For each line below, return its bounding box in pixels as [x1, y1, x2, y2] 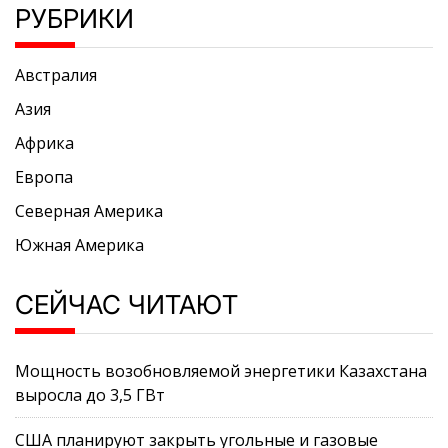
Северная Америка [15, 200, 163, 223]
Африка [15, 132, 74, 155]
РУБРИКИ [15, 3, 134, 35]
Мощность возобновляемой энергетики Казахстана [15, 360, 427, 383]
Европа [15, 166, 73, 189]
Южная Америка [15, 234, 144, 257]
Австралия [15, 64, 97, 87]
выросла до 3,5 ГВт [15, 384, 165, 407]
